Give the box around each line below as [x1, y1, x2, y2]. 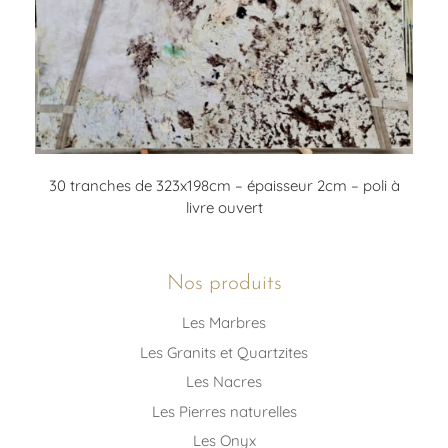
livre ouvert [185, 197, 263, 217]
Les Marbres [182, 313, 266, 333]
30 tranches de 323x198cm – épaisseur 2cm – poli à [48, 175, 400, 195]
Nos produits [166, 272, 282, 294]
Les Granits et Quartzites [140, 342, 308, 362]
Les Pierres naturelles [151, 401, 297, 421]
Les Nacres [186, 372, 262, 392]
